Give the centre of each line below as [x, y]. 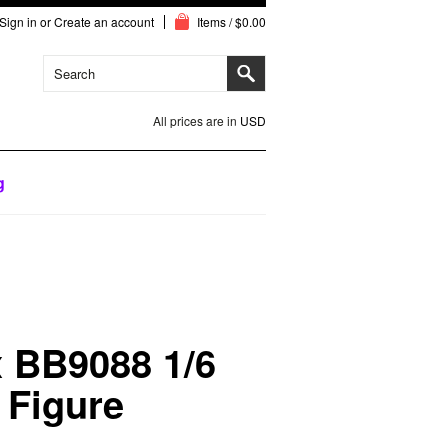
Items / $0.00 [231, 21]
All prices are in [196, 120]
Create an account [104, 21]
